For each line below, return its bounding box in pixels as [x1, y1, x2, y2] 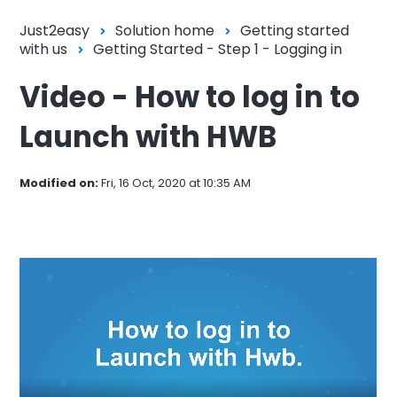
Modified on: [19, 174, 99, 191]
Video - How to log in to [19, 76, 361, 117]
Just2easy [19, 19, 90, 41]
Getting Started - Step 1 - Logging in [93, 38, 343, 59]
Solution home [115, 19, 215, 41]
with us [19, 38, 68, 59]
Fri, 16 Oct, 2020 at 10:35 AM [98, 174, 252, 191]
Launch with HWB [19, 116, 277, 157]
